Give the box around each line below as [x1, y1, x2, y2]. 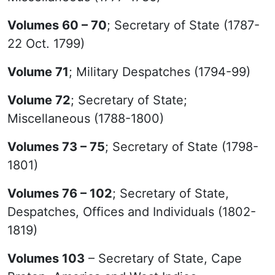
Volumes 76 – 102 [7, 186, 112, 201]
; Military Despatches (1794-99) [69, 64, 250, 79]
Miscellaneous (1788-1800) [7, 111, 164, 126]
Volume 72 [7, 93, 71, 107]
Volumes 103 [7, 251, 85, 266]
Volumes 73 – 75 [7, 139, 105, 154]
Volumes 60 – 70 [7, 18, 107, 33]
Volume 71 [7, 64, 69, 79]
